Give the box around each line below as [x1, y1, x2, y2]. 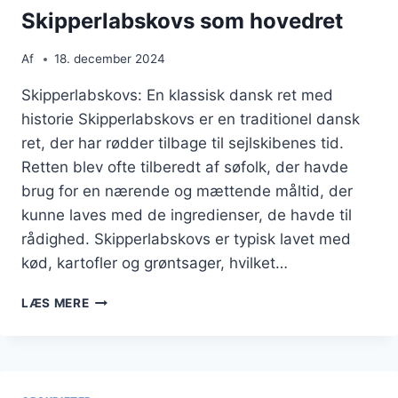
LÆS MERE [21, 296, 90, 310]
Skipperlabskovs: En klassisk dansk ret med [21, 86, 333, 104]
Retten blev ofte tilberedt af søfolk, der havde [21, 158, 348, 176]
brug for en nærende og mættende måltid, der [21, 182, 353, 200]
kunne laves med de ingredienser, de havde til [21, 206, 352, 224]
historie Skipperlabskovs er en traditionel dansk [21, 110, 360, 128]
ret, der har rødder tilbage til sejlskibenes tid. [21, 134, 344, 152]
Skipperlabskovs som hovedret [21, 8, 343, 35]
